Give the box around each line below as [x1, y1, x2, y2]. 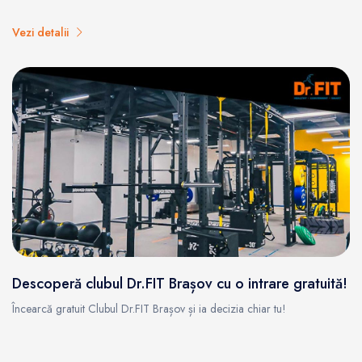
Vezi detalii [12, 24, 75, 41]
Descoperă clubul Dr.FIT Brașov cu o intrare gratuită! [12, 273, 347, 295]
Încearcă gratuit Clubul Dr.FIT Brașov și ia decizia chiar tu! [12, 301, 286, 318]
